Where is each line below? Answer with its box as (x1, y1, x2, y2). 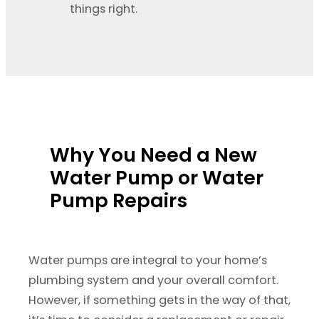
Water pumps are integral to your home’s (28, 252, 267, 269)
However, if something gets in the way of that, (28, 292, 291, 309)
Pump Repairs (50, 187, 187, 214)
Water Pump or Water (50, 164, 263, 191)
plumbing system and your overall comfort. (28, 272, 278, 289)
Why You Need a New (50, 141, 257, 168)
